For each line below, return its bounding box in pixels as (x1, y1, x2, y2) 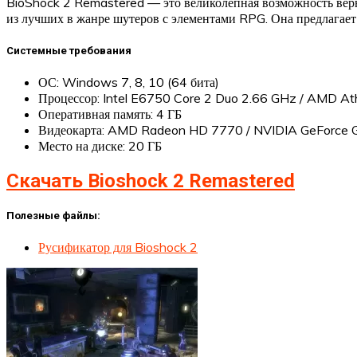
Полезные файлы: (6, 209, 100, 222)
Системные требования (6, 44, 131, 57)
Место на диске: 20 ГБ (38, 137, 162, 154)
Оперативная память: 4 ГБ (38, 105, 182, 122)
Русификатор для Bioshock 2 (38, 239, 198, 256)
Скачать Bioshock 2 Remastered (6, 169, 295, 192)
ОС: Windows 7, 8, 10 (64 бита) (38, 73, 219, 90)
